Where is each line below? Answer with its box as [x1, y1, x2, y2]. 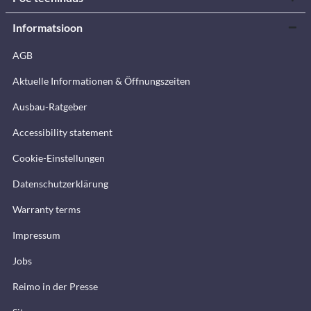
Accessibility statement [12, 126, 112, 138]
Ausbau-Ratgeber [12, 100, 87, 112]
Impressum [12, 228, 60, 241]
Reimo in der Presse [12, 280, 98, 292]
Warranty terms [12, 203, 81, 215]
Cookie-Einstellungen [12, 151, 105, 164]
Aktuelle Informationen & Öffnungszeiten [12, 74, 190, 87]
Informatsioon [12, 20, 83, 34]
